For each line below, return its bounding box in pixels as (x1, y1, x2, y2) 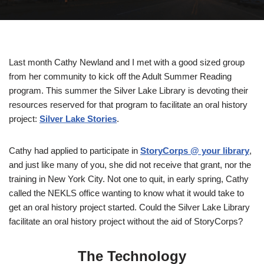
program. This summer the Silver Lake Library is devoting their (9, 85, 248, 96)
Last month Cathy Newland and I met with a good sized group (9, 57, 245, 68)
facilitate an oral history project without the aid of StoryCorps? (9, 216, 243, 227)
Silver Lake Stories (39, 114, 117, 124)
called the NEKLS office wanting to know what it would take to (9, 188, 244, 199)
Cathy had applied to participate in (9, 146, 140, 156)
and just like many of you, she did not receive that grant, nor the (9, 160, 251, 170)
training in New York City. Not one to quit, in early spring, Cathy (9, 174, 249, 184)
